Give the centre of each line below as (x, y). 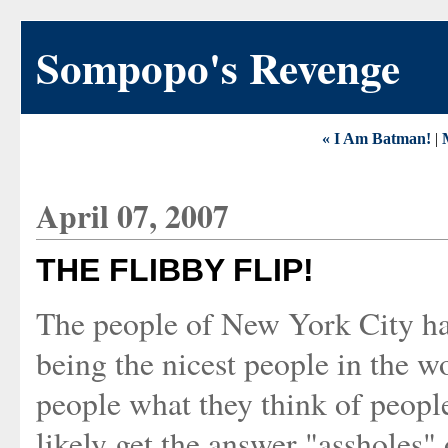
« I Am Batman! (376, 138)
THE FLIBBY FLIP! (175, 270)
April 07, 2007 (132, 216)
